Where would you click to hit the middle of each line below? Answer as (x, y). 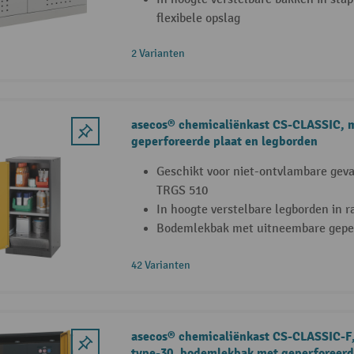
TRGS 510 (182, 191)
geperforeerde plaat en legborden (224, 142)
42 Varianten (160, 265)
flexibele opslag (198, 19)
